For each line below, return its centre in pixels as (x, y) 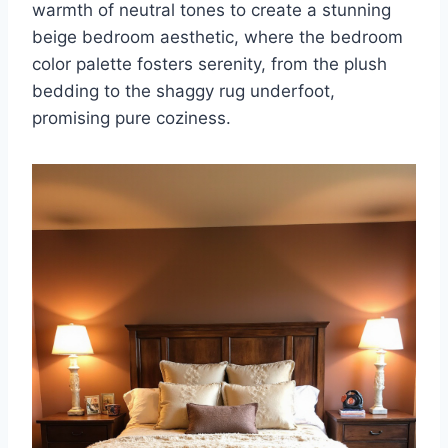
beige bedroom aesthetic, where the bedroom (217, 37)
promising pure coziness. (131, 118)
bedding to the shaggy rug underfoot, (183, 91)
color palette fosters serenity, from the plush (209, 64)
